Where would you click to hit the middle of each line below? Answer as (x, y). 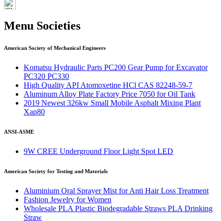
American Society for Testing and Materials (56, 171)
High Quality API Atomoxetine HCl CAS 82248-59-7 (108, 85)
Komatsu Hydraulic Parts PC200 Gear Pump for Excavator (116, 68)
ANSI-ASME (19, 132)
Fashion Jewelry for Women (68, 199)
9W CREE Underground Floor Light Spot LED (98, 151)
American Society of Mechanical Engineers (55, 48)
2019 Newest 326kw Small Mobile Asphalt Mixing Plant (112, 103)
